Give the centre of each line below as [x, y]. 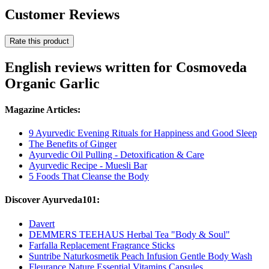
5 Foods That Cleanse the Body [89, 177]
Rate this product [39, 41]
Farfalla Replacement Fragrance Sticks [102, 245]
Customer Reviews [62, 14]
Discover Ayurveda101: [52, 200]
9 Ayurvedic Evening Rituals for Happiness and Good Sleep [143, 133]
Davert [42, 223]
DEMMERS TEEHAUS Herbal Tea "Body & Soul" [129, 234]
